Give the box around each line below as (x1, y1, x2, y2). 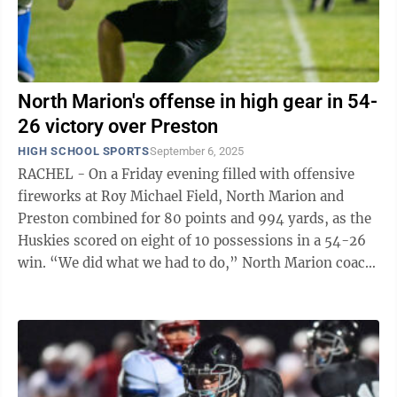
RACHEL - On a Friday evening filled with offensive (18, 166, 354, 183)
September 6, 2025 (149, 144, 244, 158)
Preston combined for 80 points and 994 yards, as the (18, 210, 371, 227)
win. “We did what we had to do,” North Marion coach (18, 254, 50, 271)
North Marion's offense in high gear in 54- (18, 90, 378, 113)
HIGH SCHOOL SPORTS (18, 144, 150, 158)
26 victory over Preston (18, 115, 218, 137)
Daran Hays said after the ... (18, 276, 197, 293)
